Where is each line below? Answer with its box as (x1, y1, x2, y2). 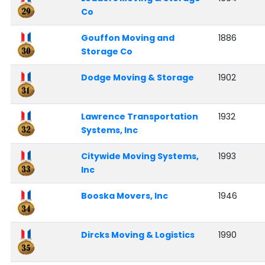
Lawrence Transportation (80, 111, 198, 123)
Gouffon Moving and (80, 32, 174, 44)
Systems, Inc (80, 124, 138, 137)
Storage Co (80, 46, 132, 58)
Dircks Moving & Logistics (80, 229, 195, 241)
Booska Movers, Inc (80, 190, 168, 202)
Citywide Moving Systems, (80, 150, 199, 163)
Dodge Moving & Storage (80, 72, 194, 84)
